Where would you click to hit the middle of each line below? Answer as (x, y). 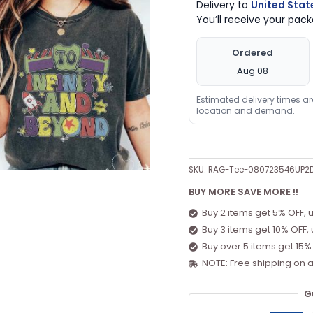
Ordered (253, 52)
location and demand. (245, 110)
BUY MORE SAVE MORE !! (243, 191)
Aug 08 (253, 71)
